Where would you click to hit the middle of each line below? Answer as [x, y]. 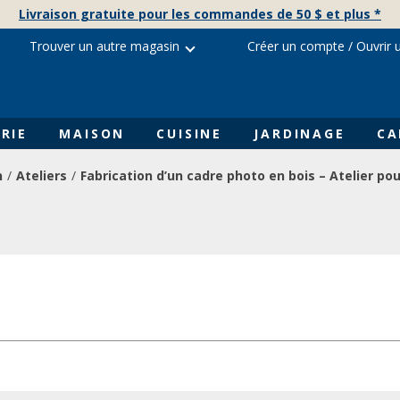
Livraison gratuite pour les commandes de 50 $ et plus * [200, 14]
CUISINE [190, 133]
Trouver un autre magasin [104, 46]
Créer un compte [296, 46]
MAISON [92, 133]
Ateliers [42, 176]
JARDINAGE [300, 133]
